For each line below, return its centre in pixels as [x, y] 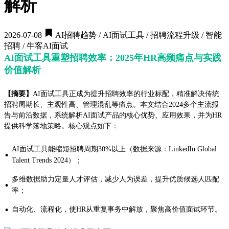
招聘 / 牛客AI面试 [36, 46]
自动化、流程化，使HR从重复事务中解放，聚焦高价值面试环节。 [117, 210]
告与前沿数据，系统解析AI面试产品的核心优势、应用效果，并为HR [113, 116]
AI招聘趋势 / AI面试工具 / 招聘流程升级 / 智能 [138, 35]
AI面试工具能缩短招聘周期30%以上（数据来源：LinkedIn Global [114, 149]
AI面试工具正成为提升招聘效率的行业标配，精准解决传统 [126, 94]
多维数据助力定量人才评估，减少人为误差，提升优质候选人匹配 [116, 179]
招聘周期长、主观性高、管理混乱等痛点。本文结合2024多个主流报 [111, 105]
